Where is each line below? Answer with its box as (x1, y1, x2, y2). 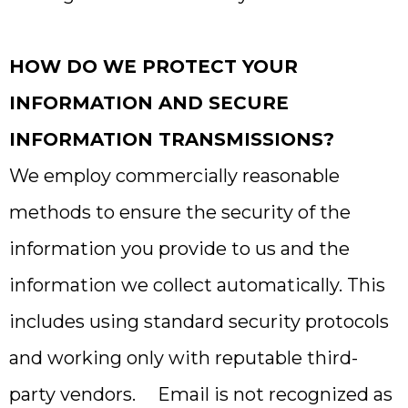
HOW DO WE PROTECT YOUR (9, 56, 298, 77)
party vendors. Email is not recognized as (9, 383, 393, 405)
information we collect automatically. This (9, 274, 385, 296)
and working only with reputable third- (9, 347, 358, 369)
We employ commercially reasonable (9, 165, 340, 187)
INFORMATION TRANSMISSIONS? (9, 128, 334, 150)
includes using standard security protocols (9, 311, 389, 332)
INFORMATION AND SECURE (9, 92, 289, 114)
